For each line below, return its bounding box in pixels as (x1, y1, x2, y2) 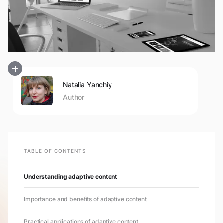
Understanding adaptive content (24, 173, 117, 181)
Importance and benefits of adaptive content (24, 195, 147, 203)
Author (63, 92, 85, 101)
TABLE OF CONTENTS (24, 148, 86, 154)
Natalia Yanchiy (63, 80, 112, 89)
